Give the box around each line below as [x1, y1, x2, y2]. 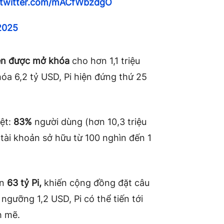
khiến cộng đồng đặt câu [41, 177, 149, 188]
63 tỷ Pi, [7, 177, 41, 188]
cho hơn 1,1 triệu [69, 55, 140, 66]
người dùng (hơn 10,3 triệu [32, 116, 146, 127]
